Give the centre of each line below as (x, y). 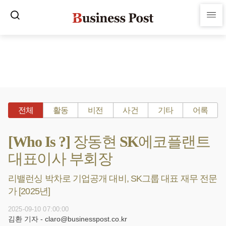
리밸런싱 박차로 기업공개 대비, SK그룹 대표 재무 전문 (113, 179)
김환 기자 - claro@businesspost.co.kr (68, 219)
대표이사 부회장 (60, 159)
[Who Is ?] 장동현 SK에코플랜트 (109, 142)
